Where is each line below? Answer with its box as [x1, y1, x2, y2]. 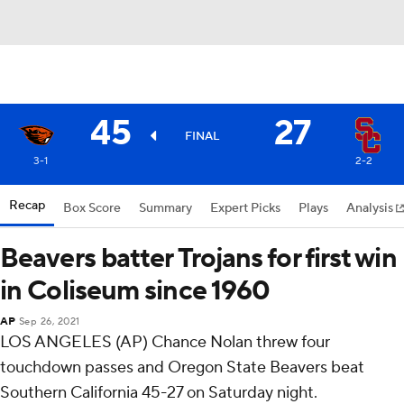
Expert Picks [210, 200, 280, 216]
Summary [139, 200, 192, 216]
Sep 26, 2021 [18, 316, 80, 328]
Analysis [346, 200, 396, 216]
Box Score [63, 200, 121, 216]
